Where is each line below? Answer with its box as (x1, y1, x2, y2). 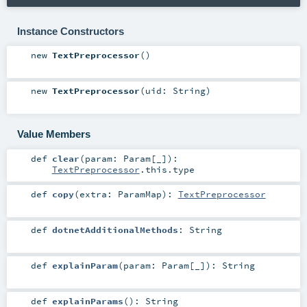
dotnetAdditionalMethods (51, 223, 178, 235)
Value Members (16, 127, 90, 140)
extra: (79, 188, 118, 199)
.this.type (139, 163, 195, 175)
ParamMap (117, 188, 162, 199)
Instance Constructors (16, 25, 124, 37)
